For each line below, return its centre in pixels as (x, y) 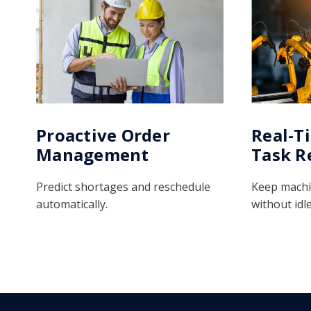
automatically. (72, 204)
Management (93, 154)
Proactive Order (103, 135)
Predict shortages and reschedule (123, 186)
